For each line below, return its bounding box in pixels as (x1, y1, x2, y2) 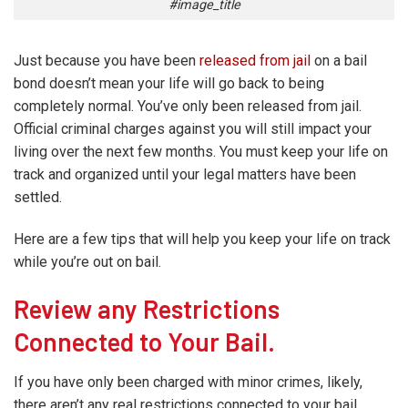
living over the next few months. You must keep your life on (14, 143, 388, 161)
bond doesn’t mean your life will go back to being (14, 75, 324, 93)
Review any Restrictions (14, 292, 280, 324)
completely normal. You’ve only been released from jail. (14, 97, 362, 116)
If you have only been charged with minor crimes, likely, (14, 372, 362, 391)
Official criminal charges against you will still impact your (14, 120, 372, 138)
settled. (14, 189, 62, 207)
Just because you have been (14, 52, 199, 70)
